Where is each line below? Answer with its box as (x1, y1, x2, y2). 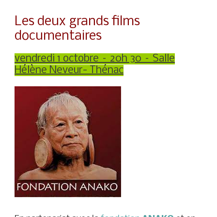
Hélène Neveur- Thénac (15, 64, 124, 76)
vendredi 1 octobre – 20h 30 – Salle (15, 53, 175, 64)
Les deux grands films (15, 15, 140, 29)
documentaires (15, 29, 105, 43)
